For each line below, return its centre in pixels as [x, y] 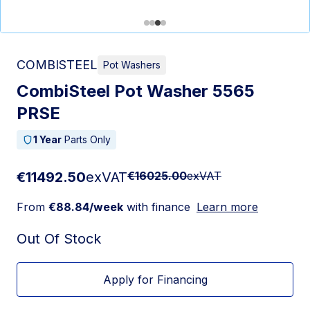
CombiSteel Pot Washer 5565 [136, 91]
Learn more [227, 207]
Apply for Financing [155, 280]
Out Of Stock [59, 239]
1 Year [47, 139]
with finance [157, 207]
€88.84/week [86, 207]
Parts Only [86, 139]
